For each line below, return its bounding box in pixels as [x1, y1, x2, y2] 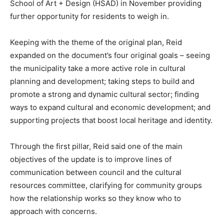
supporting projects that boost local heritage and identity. [10, 115, 212, 125]
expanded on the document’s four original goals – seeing [10, 50, 210, 60]
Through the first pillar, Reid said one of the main [10, 141, 182, 151]
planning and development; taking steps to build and [10, 76, 194, 86]
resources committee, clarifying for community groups [10, 180, 202, 190]
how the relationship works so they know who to [10, 193, 181, 203]
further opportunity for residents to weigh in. [10, 11, 169, 21]
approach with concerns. [10, 206, 97, 216]
